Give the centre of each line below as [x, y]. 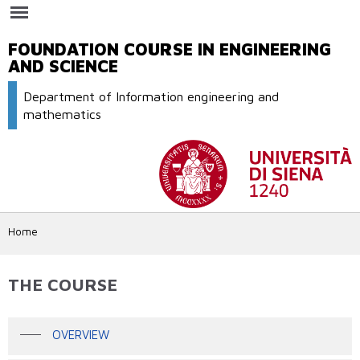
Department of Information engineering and [151, 96]
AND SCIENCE [63, 66]
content [150, 37]
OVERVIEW [79, 335]
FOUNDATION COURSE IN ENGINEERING [170, 49]
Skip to [148, 8]
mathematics [63, 114]
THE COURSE [63, 284]
